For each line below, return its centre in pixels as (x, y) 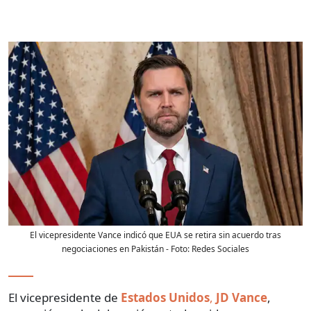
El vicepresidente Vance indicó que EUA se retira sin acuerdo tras (155, 235)
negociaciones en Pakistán (113, 249)
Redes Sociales (220, 249)
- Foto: (178, 249)
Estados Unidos (165, 297)
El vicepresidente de (65, 297)
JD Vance (242, 297)
